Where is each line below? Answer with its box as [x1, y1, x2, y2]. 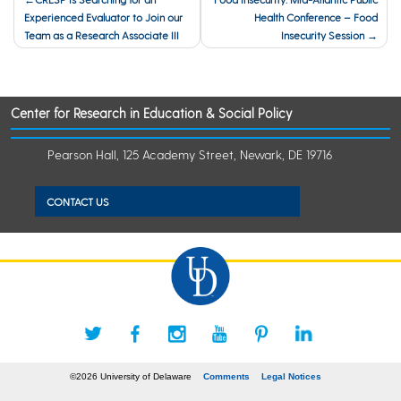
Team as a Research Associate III [23, 29, 182, 42]
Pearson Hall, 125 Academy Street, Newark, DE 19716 [47, 147, 332, 163]
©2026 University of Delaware [70, 371, 192, 381]
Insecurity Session [280, 29, 364, 42]
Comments [203, 371, 251, 381]
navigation [13, 12, 114, 38]
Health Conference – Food [253, 11, 378, 24]
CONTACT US [47, 194, 109, 208]
